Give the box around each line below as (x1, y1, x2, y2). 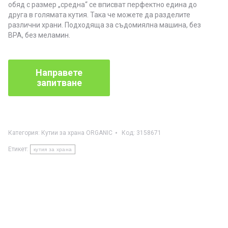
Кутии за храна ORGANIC (41, 129, 112, 136)
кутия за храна (34, 147, 72, 152)
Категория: (8, 129, 41, 136)
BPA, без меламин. (8, 31, 70, 39)
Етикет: (8, 146, 30, 153)
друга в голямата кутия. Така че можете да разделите (8, 11, 190, 19)
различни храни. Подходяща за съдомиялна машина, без (8, 21, 201, 29)
